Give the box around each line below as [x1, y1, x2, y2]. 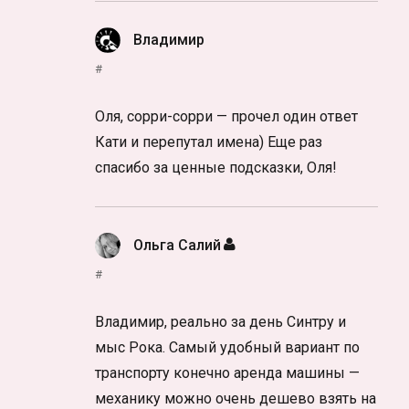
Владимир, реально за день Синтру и [95, 313, 347, 331]
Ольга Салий [133, 236, 222, 255]
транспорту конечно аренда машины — [95, 364, 361, 383]
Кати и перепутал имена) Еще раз [95, 133, 323, 152]
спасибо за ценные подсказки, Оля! [95, 159, 338, 177]
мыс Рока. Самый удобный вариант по [95, 339, 361, 357]
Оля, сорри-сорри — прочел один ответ [95, 108, 359, 126]
